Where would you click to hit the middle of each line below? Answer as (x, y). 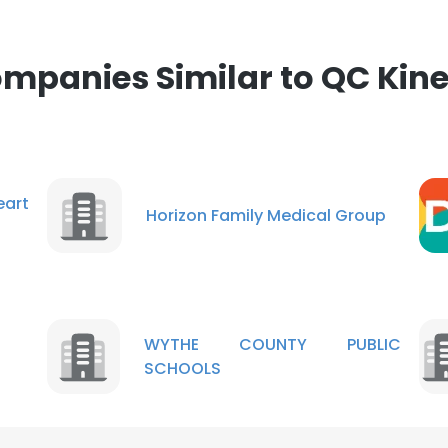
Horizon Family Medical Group (266, 215)
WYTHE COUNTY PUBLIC (272, 344)
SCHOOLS (182, 368)
